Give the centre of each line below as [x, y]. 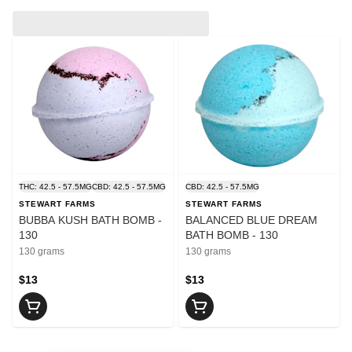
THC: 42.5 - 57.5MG [55, 187]
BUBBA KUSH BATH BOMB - [90, 220]
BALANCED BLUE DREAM [251, 220]
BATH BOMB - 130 [232, 235]
